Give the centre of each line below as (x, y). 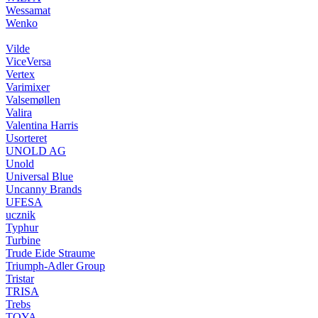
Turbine (23, 240)
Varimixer (28, 87)
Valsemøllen (33, 100)
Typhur (22, 227)
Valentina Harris (42, 125)
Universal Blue (39, 176)
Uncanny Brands (44, 189)
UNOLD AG (36, 151)
